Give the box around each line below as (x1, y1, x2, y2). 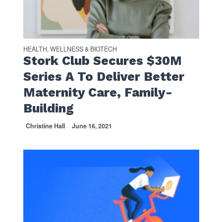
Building (23, 101, 74, 116)
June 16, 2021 (71, 121, 112, 131)
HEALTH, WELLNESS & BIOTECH (23, 45, 117, 54)
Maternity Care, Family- (23, 85, 172, 100)
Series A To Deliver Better (23, 69, 184, 84)
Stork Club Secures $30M (23, 54, 182, 68)
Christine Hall (25, 121, 65, 131)
